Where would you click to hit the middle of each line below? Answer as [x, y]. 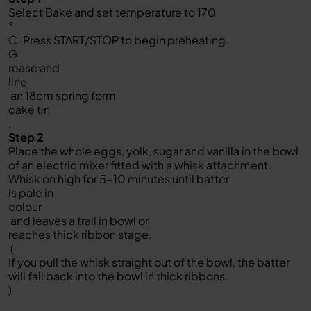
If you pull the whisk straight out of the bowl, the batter [149, 262]
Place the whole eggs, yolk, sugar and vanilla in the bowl [153, 151]
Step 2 [26, 137]
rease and [35, 68]
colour [25, 207]
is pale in [32, 193]
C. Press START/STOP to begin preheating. [120, 40]
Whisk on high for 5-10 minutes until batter [120, 179]
